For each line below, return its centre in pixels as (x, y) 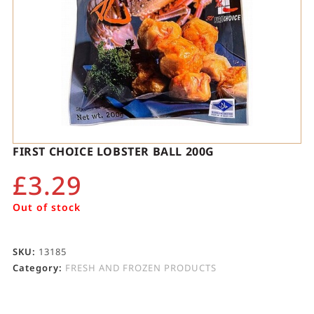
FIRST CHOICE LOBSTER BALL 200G (113, 152)
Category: (39, 268)
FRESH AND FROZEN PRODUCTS (141, 268)
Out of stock (46, 207)
